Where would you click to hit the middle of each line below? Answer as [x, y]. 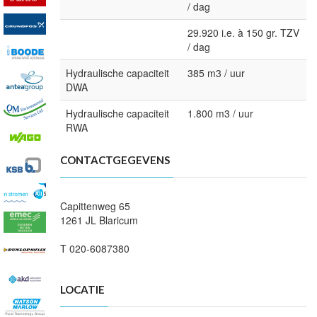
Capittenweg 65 [95, 206]
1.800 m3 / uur [220, 114]
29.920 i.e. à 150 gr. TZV [243, 33]
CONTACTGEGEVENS [115, 160]
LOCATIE [82, 290]
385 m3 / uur [216, 73]
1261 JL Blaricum [99, 220]
